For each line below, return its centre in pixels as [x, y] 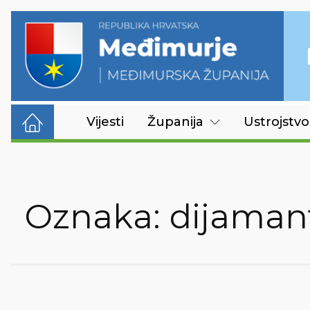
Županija [175, 122]
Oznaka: [97, 217]
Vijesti [105, 122]
